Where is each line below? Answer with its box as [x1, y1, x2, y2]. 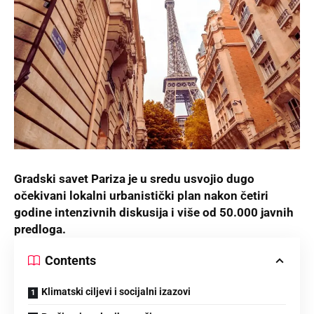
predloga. [14, 222, 66, 237]
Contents [45, 253, 96, 268]
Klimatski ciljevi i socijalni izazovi [41, 286, 191, 298]
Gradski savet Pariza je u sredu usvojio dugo [14, 172, 254, 186]
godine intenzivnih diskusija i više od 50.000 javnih [14, 205, 294, 220]
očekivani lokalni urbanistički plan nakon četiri [14, 189, 268, 203]
